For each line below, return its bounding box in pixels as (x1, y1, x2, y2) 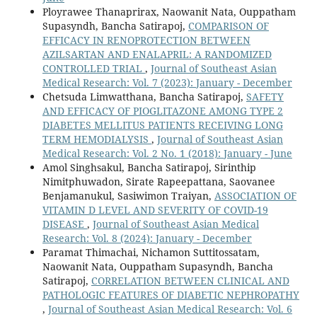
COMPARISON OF (188, 19, 269, 33)
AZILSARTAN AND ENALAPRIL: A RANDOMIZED (42, 47, 272, 62)
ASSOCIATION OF (214, 189, 296, 203)
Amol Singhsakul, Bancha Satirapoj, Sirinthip (42, 161, 256, 175)
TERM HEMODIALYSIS (42, 132, 151, 146)
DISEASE (42, 217, 87, 231)
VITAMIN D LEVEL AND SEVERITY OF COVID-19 (42, 203, 268, 217)
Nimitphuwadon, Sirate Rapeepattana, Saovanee (42, 175, 275, 189)
